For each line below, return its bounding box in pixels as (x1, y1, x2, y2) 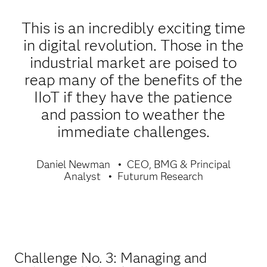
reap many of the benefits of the (24, 70, 243, 89)
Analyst (63, 169, 101, 183)
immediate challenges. (57, 122, 210, 141)
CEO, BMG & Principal (126, 157, 231, 171)
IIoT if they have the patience (34, 87, 233, 107)
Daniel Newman (36, 157, 110, 171)
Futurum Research (117, 169, 203, 183)
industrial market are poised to (30, 52, 237, 72)
